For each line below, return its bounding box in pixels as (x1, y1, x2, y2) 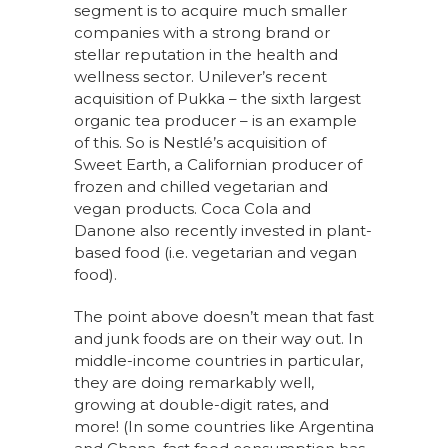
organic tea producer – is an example (74, 111, 357, 131)
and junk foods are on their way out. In (74, 329, 363, 349)
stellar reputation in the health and (74, 45, 338, 65)
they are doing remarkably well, (74, 373, 314, 393)
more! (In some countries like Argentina (74, 417, 374, 437)
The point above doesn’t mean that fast (74, 307, 374, 327)
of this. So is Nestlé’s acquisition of (74, 133, 326, 153)
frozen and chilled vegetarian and (74, 177, 328, 197)
